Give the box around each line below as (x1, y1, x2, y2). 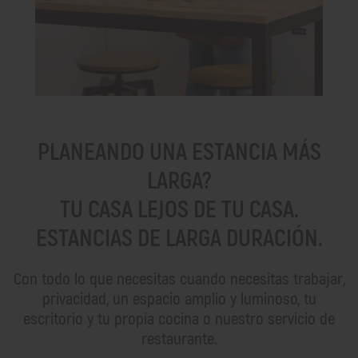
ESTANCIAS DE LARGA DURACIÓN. (35, 223, 323, 253)
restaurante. (141, 328, 217, 350)
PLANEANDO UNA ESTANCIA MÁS (37, 137, 321, 167)
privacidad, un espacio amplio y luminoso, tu (42, 288, 316, 310)
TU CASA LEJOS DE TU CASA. (59, 194, 299, 225)
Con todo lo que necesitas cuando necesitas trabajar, (13, 268, 345, 290)
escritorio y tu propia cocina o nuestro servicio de (23, 308, 335, 330)
